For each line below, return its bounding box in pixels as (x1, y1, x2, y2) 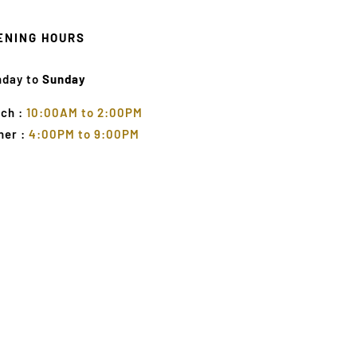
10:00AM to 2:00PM (26, 104, 143, 120)
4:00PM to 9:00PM (29, 126, 140, 141)
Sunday (42, 71, 87, 86)
